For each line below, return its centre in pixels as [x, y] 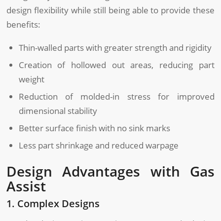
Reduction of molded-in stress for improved [116, 96]
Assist [26, 186]
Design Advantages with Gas [110, 171]
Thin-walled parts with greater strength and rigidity [115, 47]
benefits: [24, 25]
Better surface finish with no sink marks [94, 128]
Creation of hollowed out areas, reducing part [116, 65]
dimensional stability [58, 110]
